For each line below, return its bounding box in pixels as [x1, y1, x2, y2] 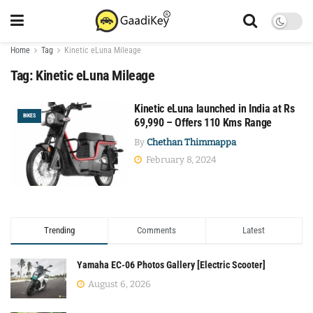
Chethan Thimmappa [147, 137, 237, 147]
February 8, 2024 [144, 154, 217, 165]
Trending [44, 224, 75, 235]
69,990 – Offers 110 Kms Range [134, 116, 272, 129]
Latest [242, 224, 265, 235]
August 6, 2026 [86, 278, 151, 289]
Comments [137, 224, 177, 235]
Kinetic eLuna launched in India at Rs [134, 102, 295, 115]
